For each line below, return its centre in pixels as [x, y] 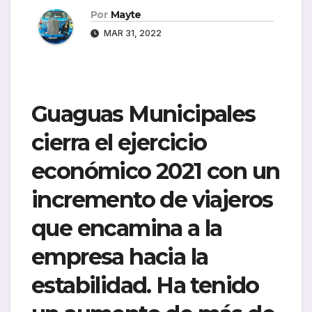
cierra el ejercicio [119, 143]
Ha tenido [205, 286]
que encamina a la [127, 228]
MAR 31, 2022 [132, 33]
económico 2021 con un [156, 171]
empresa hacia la [120, 257]
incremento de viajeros [152, 200]
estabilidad [89, 286]
